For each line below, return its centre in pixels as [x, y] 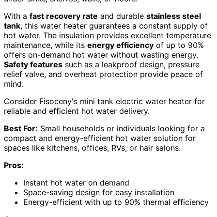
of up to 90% [179, 45]
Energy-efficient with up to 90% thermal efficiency [116, 202]
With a [17, 16]
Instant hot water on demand [76, 183]
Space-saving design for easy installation [99, 193]
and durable [122, 16]
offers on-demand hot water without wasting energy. [101, 55]
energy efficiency [120, 45]
